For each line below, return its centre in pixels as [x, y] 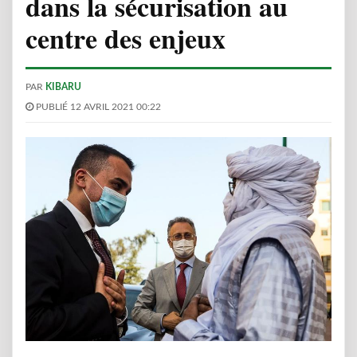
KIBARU [63, 87]
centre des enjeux [126, 38]
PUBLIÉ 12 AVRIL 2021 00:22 [97, 107]
